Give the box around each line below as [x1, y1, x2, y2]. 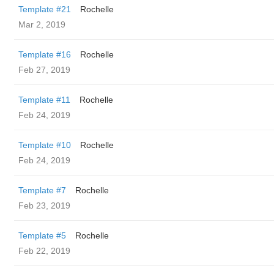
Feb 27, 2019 [18, 65, 70, 75]
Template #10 [18, 140, 71, 150]
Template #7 [18, 185, 66, 195]
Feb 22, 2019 [18, 246, 70, 256]
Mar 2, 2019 [18, 20, 65, 29]
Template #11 [18, 95, 70, 105]
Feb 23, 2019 [18, 201, 70, 210]
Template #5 [18, 231, 66, 240]
